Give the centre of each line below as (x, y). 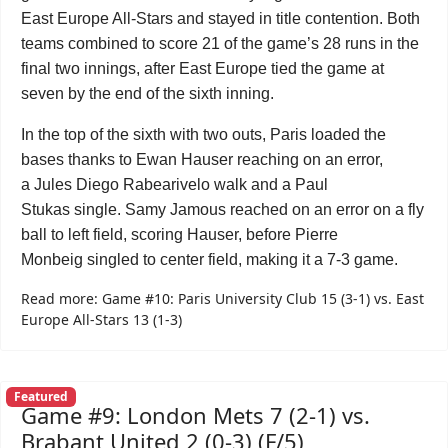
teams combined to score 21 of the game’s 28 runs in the (220, 43)
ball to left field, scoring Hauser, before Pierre (179, 234)
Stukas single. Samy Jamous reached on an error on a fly (222, 209)
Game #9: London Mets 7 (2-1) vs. (195, 415)
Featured (40, 397)
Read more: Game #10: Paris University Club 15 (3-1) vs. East (222, 298)
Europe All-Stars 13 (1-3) (101, 319)
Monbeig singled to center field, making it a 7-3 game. (209, 259)
